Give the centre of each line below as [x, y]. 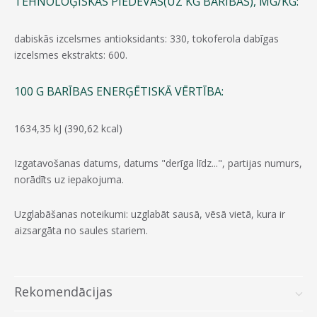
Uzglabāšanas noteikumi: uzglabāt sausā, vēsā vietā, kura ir [150, 214]
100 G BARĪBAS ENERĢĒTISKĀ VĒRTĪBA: [119, 91]
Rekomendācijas [63, 291]
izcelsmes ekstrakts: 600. [71, 54]
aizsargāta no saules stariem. [82, 230]
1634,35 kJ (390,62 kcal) [68, 128]
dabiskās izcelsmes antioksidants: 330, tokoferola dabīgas [146, 38]
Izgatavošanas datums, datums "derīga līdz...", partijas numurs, [158, 163]
